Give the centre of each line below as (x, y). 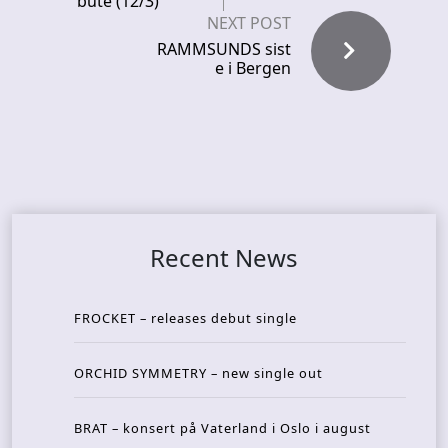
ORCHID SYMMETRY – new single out (198, 372)
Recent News (224, 257)
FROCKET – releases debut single (185, 317)
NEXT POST (249, 22)
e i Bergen (253, 67)
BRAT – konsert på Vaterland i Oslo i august (222, 427)
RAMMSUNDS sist (224, 48)
